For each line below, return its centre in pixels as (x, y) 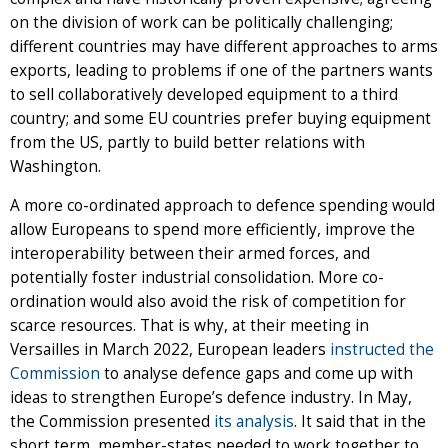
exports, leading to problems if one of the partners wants (221, 70)
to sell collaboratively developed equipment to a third (204, 94)
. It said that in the (360, 421)
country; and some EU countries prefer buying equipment (220, 118)
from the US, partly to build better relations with (187, 142)
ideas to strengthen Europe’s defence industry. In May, (211, 397)
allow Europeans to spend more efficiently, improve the (212, 229)
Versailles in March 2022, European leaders (170, 349)
